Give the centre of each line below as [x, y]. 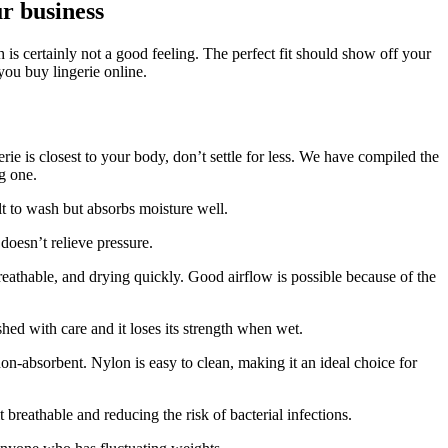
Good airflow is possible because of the [312, 276]
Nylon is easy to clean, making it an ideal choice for [254, 362]
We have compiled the [369, 156]
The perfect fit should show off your [317, 53]
